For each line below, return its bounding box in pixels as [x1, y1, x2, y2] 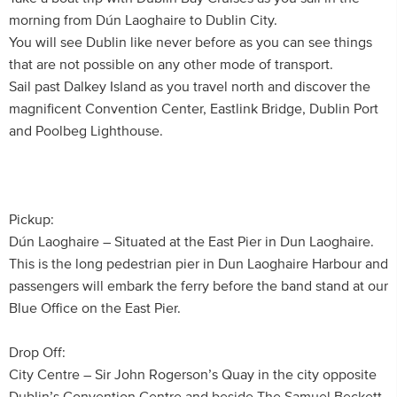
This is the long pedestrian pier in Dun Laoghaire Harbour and [9, 257, 388, 271]
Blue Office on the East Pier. [9, 301, 181, 315]
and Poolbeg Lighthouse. [9, 124, 163, 138]
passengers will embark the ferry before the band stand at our [9, 279, 388, 293]
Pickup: [9, 213, 54, 227]
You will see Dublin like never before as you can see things [9, 35, 372, 50]
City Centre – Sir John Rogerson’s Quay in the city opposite [9, 368, 377, 382]
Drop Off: [9, 346, 66, 360]
